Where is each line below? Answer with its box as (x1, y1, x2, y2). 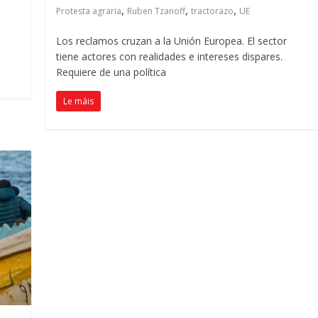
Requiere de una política (56, 65, 167, 79)
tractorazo (191, 4, 234, 17)
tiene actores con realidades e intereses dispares (56, 49, 281, 63)
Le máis (63, 94, 94, 107)
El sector (247, 33, 287, 48)
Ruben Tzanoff (127, 4, 186, 17)
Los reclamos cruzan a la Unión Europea (56, 33, 243, 48)
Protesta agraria (56, 4, 122, 17)
